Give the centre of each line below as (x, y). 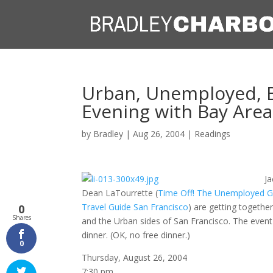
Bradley (108, 134)
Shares (21, 218)
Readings (213, 134)
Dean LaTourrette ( (120, 193)
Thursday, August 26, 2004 (135, 257)
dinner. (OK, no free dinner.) (136, 235)
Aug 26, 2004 (159, 134)
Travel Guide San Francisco (135, 207)
